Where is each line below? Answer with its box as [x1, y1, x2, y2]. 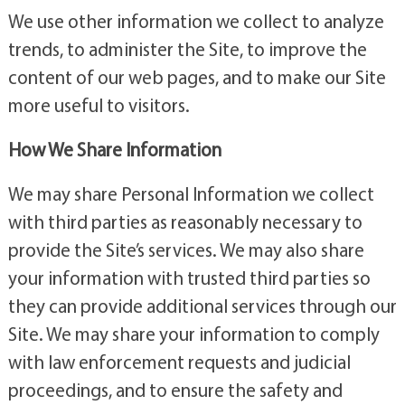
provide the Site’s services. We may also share [7, 237, 364, 261]
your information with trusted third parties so [7, 265, 371, 289]
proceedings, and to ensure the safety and [7, 377, 343, 401]
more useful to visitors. [7, 92, 190, 117]
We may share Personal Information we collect [7, 181, 374, 205]
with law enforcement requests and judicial [7, 349, 351, 373]
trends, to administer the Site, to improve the [7, 36, 367, 61]
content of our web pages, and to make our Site [7, 64, 386, 89]
